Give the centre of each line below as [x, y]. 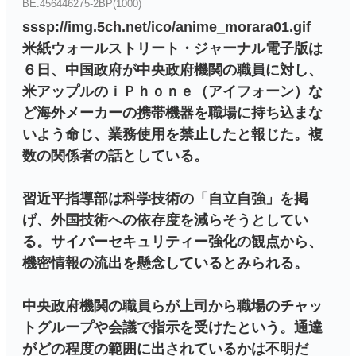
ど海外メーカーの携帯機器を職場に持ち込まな [172, 113]
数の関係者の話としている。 [115, 156]
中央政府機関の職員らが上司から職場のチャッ [172, 306]
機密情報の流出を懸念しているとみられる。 [165, 263]
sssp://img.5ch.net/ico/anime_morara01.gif [166, 27]
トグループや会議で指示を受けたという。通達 [172, 328]
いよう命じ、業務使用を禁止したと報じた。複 [172, 135]
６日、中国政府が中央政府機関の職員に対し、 [172, 70]
